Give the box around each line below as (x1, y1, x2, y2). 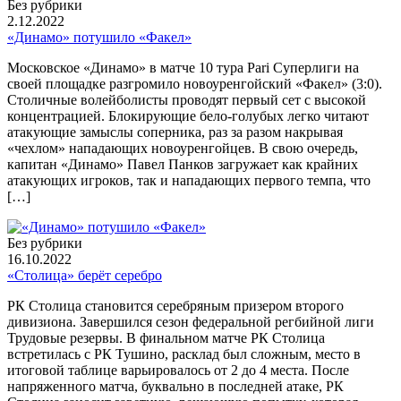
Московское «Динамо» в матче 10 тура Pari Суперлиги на (7, 60, 359, 76)
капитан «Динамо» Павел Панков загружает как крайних (7, 157, 358, 173)
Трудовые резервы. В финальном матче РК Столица (7, 330, 325, 346)
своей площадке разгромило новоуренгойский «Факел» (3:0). (7, 76, 382, 92)
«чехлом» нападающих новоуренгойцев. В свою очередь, (7, 141, 358, 157)
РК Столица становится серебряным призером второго (7, 298, 344, 314)
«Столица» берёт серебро (7, 268, 162, 284)
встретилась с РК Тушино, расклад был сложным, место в (7, 346, 361, 363)
